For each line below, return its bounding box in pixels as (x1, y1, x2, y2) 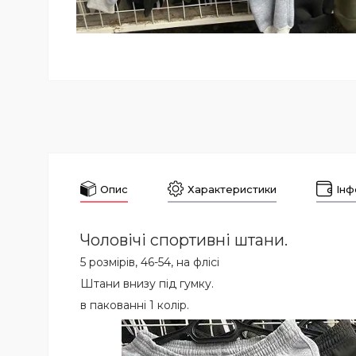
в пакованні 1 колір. (80, 298, 189, 313)
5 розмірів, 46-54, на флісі (80, 255, 219, 270)
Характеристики (188, 183, 277, 195)
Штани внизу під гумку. (80, 277, 214, 292)
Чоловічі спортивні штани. (80, 230, 288, 250)
